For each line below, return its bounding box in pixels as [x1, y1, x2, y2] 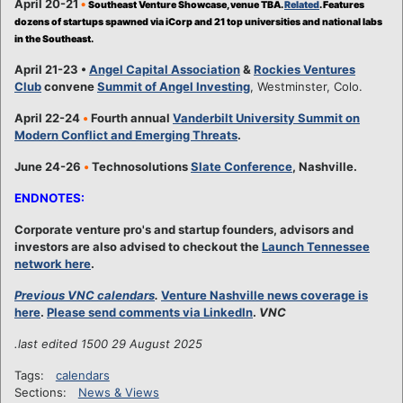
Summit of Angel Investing [97, 78, 250, 94]
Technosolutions [89, 158, 191, 174]
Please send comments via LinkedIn [47, 304, 253, 319]
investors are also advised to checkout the [14, 238, 262, 254]
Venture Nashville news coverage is [161, 287, 368, 302]
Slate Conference [191, 158, 292, 174]
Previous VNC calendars [14, 287, 155, 302]
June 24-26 [14, 158, 84, 174]
